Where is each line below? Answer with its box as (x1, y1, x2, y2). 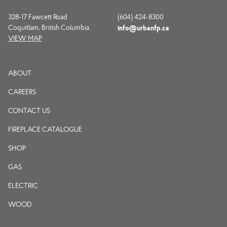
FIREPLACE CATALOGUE (8, 125, 82, 134)
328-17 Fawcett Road (8, 12, 67, 21)
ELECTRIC (8, 181, 38, 190)
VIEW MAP (8, 33, 42, 43)
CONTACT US (8, 106, 50, 115)
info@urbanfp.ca (117, 23, 169, 32)
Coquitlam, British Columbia (8, 23, 89, 32)
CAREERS (8, 87, 36, 96)
